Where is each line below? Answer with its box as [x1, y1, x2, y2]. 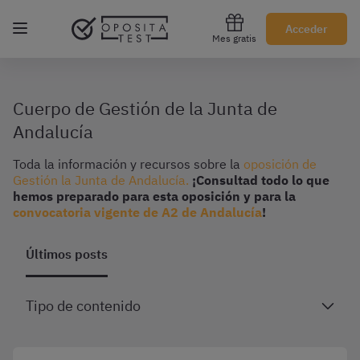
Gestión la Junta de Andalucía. [13, 172, 189, 188]
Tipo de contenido [26, 297, 141, 315]
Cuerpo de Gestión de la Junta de [13, 96, 277, 120]
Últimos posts [26, 246, 108, 262]
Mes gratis [212, 32, 256, 44]
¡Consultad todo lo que [192, 172, 329, 188]
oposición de [243, 156, 317, 172]
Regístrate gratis [136, 18, 224, 33]
